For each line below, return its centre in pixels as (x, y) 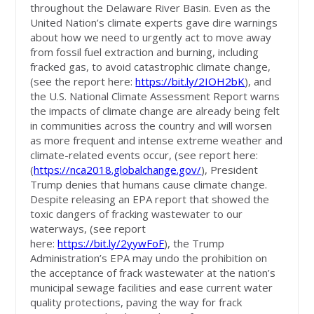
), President (230, 169)
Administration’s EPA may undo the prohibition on (149, 258)
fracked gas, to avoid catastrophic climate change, (151, 66)
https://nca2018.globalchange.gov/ (118, 169)
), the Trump (194, 243)
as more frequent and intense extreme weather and (157, 140)
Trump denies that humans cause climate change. (149, 184)
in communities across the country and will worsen (151, 125)
